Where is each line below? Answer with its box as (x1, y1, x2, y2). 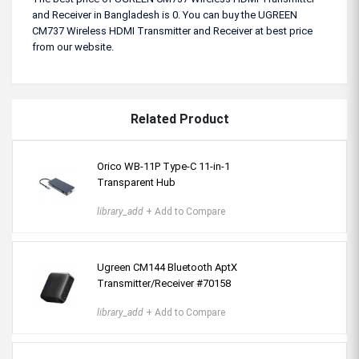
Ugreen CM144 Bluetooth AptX (97, 261, 237, 273)
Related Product (130, 111, 229, 127)
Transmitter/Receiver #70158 (97, 277, 231, 289)
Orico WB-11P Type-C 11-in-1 (97, 160, 230, 172)
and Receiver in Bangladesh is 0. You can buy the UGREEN (32, 9, 297, 21)
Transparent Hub (97, 176, 175, 188)
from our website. (32, 41, 114, 53)
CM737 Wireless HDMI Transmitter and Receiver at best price (32, 25, 313, 37)
